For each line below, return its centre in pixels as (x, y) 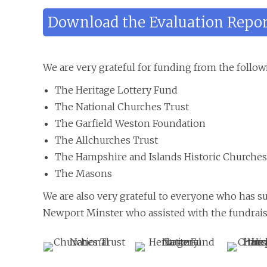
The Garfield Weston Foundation (130, 123)
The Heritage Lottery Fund (116, 90)
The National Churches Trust (122, 107)
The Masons (83, 173)
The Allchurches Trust (106, 140)
